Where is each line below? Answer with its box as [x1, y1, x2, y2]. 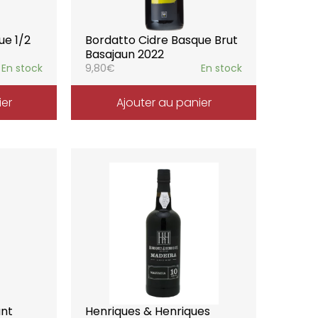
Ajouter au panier [116, 94, 212, 111]
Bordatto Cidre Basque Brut [85, 32, 238, 48]
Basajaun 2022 [85, 46, 165, 62]
